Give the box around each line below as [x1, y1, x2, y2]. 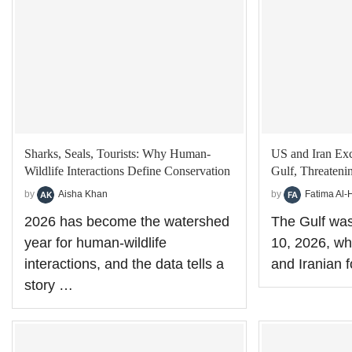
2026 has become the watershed [24, 213, 229, 229]
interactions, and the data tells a [24, 255, 224, 272]
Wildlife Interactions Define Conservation [24, 163, 230, 178]
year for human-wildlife [24, 234, 167, 251]
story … [24, 277, 73, 293]
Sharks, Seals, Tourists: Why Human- [24, 146, 211, 160]
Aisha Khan [58, 188, 108, 200]
